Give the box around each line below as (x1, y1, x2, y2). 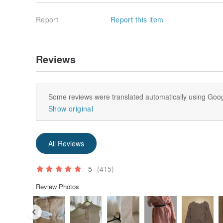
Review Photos (36, 182, 79, 192)
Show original (48, 104, 93, 114)
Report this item (111, 14, 164, 25)
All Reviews (48, 138, 84, 149)
